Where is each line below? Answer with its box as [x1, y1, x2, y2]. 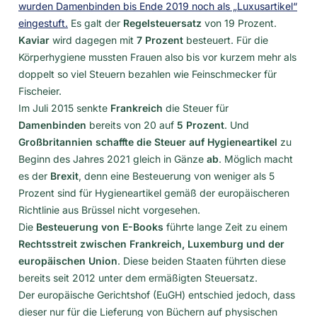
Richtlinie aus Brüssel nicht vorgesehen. [18, 203, 200, 216]
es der [18, 169, 50, 182]
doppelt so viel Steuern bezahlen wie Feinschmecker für [18, 67, 277, 80]
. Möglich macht [219, 152, 293, 165]
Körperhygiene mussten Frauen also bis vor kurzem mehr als [18, 50, 296, 63]
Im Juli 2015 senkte [18, 101, 110, 114]
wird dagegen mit [50, 33, 137, 46]
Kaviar [18, 33, 50, 46]
